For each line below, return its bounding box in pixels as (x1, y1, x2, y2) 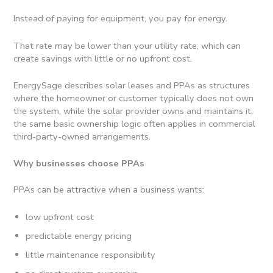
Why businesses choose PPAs (13, 157, 145, 170)
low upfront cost (26, 210, 94, 223)
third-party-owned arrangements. (13, 130, 156, 143)
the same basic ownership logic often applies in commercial (13, 118, 256, 130)
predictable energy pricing (26, 229, 132, 242)
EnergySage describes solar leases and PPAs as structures (13, 79, 250, 92)
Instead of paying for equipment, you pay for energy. (13, 12, 228, 25)
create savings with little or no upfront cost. (13, 52, 193, 65)
